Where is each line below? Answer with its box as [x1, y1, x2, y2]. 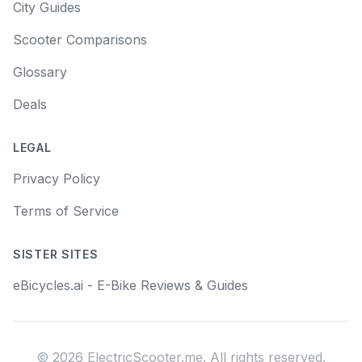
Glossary [13, 64, 67, 80]
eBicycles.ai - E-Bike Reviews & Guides [13, 277, 248, 293]
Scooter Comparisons [13, 32, 147, 48]
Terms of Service [13, 203, 119, 219]
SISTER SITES [13, 247, 99, 261]
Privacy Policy [13, 170, 100, 187]
